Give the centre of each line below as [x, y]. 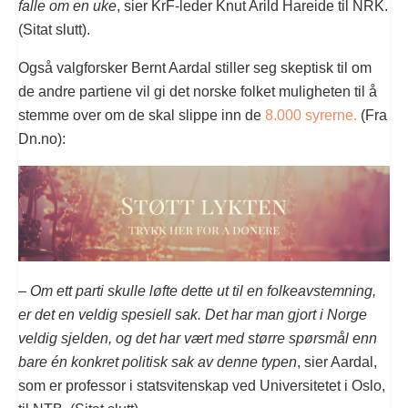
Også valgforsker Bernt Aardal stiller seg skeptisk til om [195, 67]
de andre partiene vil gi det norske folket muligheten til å [198, 91]
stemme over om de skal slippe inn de [142, 115]
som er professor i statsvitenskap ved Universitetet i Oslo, [202, 385]
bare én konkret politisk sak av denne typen [158, 362]
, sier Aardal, [337, 362]
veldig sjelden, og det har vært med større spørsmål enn [198, 338]
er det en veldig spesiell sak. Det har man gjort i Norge [193, 314]
